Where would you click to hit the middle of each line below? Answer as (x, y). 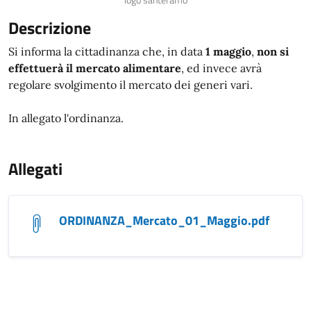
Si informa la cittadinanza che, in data (106, 52)
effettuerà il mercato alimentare (95, 68)
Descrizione (50, 28)
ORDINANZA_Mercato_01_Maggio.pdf (164, 221)
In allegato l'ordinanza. (66, 118)
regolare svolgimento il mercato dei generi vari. (131, 85)
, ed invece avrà (221, 68)
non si (273, 52)
